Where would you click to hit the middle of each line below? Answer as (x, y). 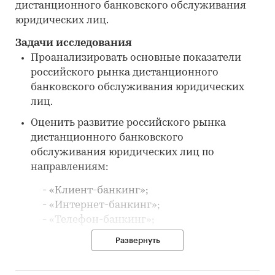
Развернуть (137, 241)
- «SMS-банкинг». (73, 235)
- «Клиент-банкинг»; (82, 191)
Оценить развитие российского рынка (128, 123)
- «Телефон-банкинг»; (85, 220)
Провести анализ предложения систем (130, 250)
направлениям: (69, 168)
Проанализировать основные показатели (136, 58)
